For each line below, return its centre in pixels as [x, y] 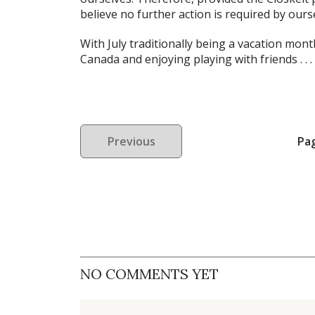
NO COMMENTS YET [149, 274]
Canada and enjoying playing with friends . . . [196, 59]
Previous [131, 142]
